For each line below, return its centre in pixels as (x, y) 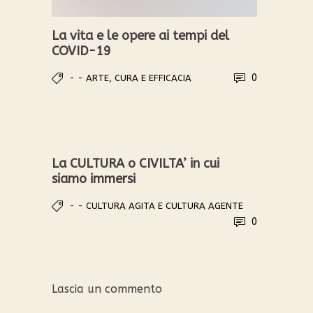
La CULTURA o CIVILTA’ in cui (136, 163)
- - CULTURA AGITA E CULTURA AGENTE (156, 205)
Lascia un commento (107, 289)
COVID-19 (81, 51)
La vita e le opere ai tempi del (140, 35)
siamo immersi (94, 179)
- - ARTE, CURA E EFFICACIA (130, 78)
